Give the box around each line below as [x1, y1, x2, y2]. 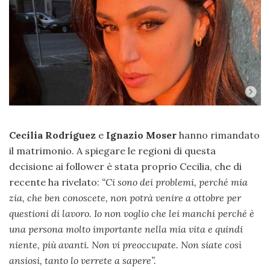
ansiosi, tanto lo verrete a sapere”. [9, 254, 159, 267]
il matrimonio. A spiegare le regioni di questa [9, 145, 216, 157]
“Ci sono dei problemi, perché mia [102, 176, 248, 189]
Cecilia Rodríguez [9, 129, 98, 142]
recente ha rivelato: [9, 176, 102, 189]
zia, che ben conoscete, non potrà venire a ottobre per [9, 192, 241, 204]
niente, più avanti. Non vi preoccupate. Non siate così [9, 239, 242, 251]
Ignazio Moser [106, 129, 177, 142]
